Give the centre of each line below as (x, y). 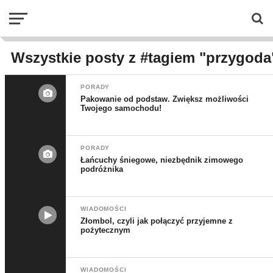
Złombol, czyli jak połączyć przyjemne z (157, 221)
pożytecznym (106, 230)
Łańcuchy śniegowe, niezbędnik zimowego (162, 160)
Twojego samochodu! (121, 108)
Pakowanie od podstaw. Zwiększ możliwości (165, 99)
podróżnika (102, 169)
